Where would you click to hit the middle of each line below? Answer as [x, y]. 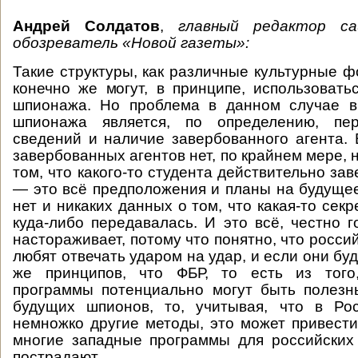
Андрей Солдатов [86, 26]
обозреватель [68, 43]
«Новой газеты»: [186, 43]
